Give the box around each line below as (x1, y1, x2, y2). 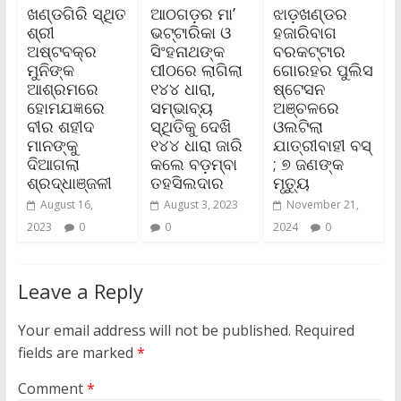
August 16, (39, 197, 93, 213)
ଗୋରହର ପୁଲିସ (273, 59, 374, 81)
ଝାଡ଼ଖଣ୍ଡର (273, 3, 348, 25)
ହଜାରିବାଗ (273, 21, 337, 44)
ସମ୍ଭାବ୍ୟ (149, 97, 213, 119)
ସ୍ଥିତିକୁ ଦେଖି (149, 115, 231, 138)
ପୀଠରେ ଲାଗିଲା (149, 59, 243, 81)
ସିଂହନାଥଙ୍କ (149, 40, 225, 63)
